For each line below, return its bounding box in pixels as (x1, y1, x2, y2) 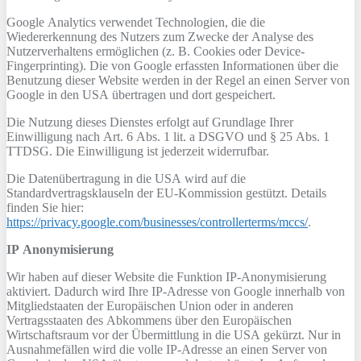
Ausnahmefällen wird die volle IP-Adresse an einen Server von (6, 342, 327, 356)
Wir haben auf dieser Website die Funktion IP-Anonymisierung (6, 270, 326, 284)
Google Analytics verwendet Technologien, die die (6, 15, 265, 29)
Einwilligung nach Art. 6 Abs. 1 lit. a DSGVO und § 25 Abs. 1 (6, 130, 330, 143)
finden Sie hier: (6, 201, 84, 214)
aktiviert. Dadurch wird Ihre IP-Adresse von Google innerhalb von (6, 284, 345, 298)
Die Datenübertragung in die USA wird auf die (6, 172, 246, 185)
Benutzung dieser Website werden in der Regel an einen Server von (6, 73, 350, 87)
